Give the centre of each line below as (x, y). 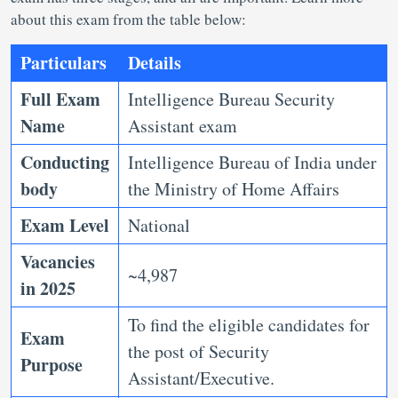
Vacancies (58, 262)
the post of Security (199, 351)
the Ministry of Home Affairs (234, 189)
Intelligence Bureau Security (231, 99)
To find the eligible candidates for (249, 325)
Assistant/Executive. (201, 378)
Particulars (64, 63)
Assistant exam (183, 126)
